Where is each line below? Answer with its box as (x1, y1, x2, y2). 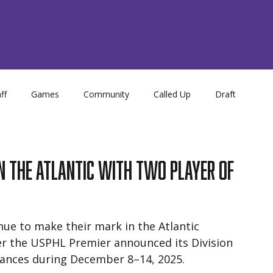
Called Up (154, 88, 191, 100)
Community (83, 88, 129, 100)
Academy (96, 136, 132, 149)
